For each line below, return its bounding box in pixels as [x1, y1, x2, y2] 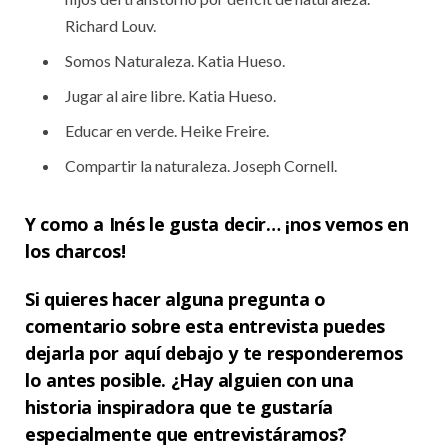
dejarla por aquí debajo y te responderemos [25, 341, 403, 366]
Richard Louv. [65, 15, 156, 35]
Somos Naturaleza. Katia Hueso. [65, 50, 285, 70]
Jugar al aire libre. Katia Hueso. [65, 85, 276, 105]
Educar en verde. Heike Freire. [65, 120, 269, 140]
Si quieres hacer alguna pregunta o [25, 287, 326, 312]
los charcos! [25, 238, 126, 263]
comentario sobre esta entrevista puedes [25, 314, 385, 339]
